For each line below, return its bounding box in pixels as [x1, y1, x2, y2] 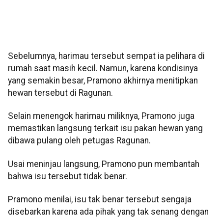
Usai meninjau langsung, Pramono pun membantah [8, 159, 199, 169]
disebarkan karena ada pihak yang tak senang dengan [8, 207, 209, 217]
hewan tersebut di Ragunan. [8, 88, 113, 98]
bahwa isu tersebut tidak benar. [8, 171, 127, 181]
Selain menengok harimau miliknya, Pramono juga [8, 111, 194, 121]
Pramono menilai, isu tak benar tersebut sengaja [8, 194, 192, 205]
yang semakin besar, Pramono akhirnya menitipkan [8, 76, 198, 86]
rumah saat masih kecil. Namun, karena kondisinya [8, 63, 198, 74]
